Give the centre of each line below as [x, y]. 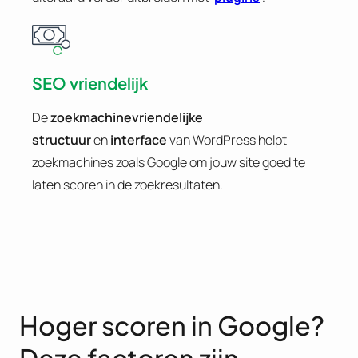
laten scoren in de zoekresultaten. [127, 185]
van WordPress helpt [228, 140]
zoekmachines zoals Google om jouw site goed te [169, 163]
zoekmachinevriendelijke [127, 118]
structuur [62, 140]
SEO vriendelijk [90, 82]
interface [140, 140]
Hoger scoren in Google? [172, 326]
